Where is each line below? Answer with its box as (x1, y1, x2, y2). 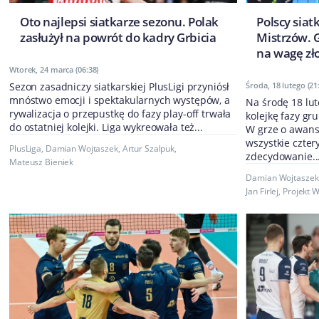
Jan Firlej (246, 185, 279, 198)
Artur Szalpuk (122, 142, 175, 155)
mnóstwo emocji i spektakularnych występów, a (9, 93, 230, 108)
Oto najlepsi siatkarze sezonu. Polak (20, 14, 219, 31)
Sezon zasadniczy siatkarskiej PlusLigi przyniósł (9, 80, 230, 94)
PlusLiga (9, 142, 42, 155)
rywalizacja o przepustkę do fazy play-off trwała (9, 107, 231, 121)
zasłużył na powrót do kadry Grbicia (20, 29, 216, 46)
